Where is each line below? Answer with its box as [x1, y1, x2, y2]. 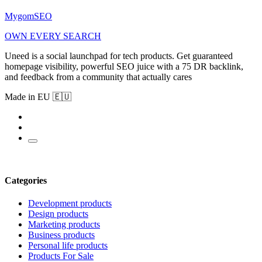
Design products [28, 209, 88, 219]
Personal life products [28, 240, 108, 251]
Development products [28, 198, 112, 209]
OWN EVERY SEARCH [5, 30, 101, 41]
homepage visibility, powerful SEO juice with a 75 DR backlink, [5, 61, 243, 71]
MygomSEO [5, 11, 52, 21]
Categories [5, 175, 47, 185]
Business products [28, 230, 95, 240]
